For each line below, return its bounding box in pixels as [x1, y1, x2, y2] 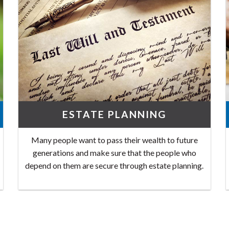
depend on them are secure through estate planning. [25, 161, 204, 171]
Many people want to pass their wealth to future [31, 135, 198, 145]
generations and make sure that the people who [32, 148, 196, 158]
